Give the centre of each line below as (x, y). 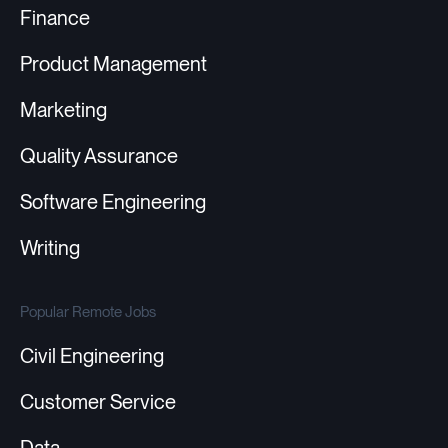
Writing (50, 248)
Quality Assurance (99, 156)
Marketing (63, 110)
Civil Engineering (92, 356)
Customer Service (98, 402)
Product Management (113, 64)
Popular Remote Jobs (88, 311)
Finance (55, 18)
